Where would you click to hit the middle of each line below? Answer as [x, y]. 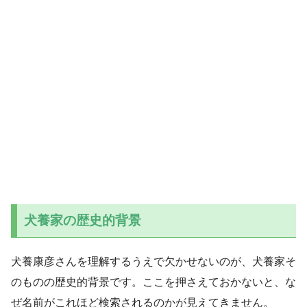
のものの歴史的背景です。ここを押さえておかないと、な [153, 282]
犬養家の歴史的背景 [82, 221]
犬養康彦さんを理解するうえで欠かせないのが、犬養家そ [153, 261]
